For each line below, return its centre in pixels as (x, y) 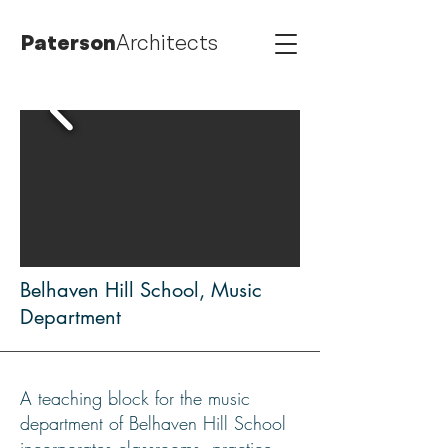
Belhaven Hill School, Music (141, 290)
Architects (167, 43)
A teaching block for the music (135, 398)
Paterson (68, 43)
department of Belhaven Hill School (153, 423)
